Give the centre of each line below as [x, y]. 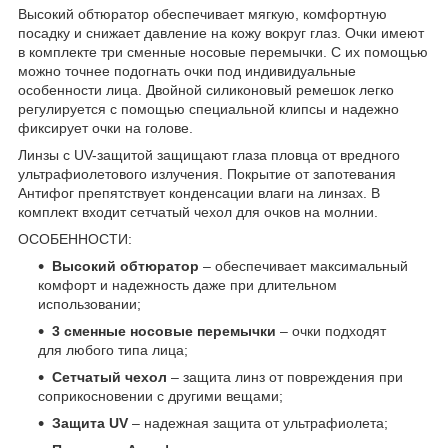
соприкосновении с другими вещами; [160, 395]
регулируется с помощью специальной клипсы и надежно [208, 108]
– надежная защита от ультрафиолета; [258, 422]
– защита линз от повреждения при [285, 376]
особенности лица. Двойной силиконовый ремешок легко [206, 89]
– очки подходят [333, 330]
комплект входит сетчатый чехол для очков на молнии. [198, 211]
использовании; [89, 303]
